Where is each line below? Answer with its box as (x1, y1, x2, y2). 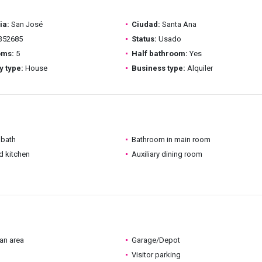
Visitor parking (131, 250, 181, 259)
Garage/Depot (131, 236, 180, 244)
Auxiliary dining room (131, 150, 202, 158)
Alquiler (185, 64, 213, 73)
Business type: (131, 64, 185, 73)
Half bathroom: (131, 49, 188, 58)
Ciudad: (131, 20, 160, 29)
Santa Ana (160, 20, 196, 29)
